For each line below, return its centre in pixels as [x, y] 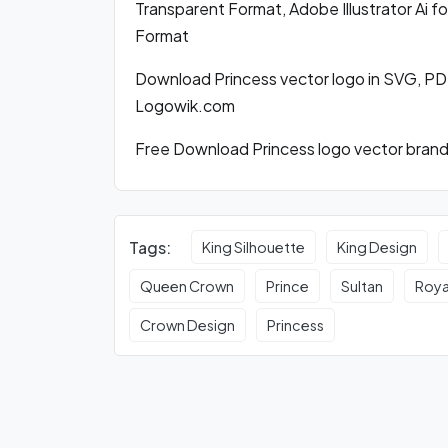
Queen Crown [187, 286]
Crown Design [188, 325]
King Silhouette [254, 247]
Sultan [362, 286]
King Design [377, 247]
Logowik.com [185, 105]
